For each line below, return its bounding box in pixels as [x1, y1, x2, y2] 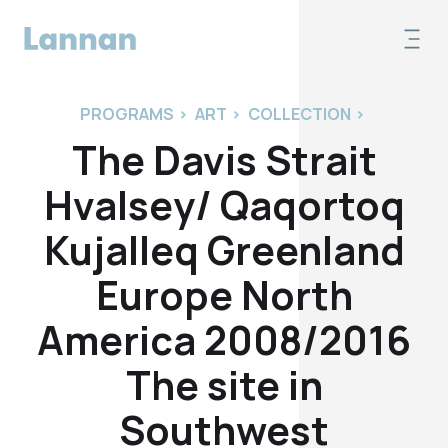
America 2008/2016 [37, 312, 411, 367]
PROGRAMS [79, 102, 174, 125]
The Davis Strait [71, 132, 377, 187]
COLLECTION [247, 102, 351, 125]
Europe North [95, 267, 353, 322]
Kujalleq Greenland [43, 222, 405, 277]
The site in [125, 357, 323, 412]
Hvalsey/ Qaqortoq [43, 177, 405, 232]
